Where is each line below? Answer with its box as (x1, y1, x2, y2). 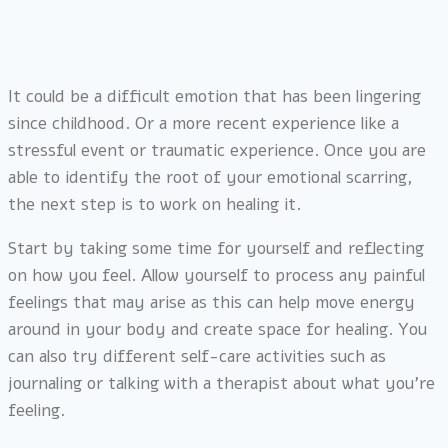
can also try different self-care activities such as (8, 345, 386, 369)
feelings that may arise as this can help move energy (8, 291, 415, 315)
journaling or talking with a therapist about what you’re (8, 372, 435, 396)
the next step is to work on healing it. (8, 193, 301, 217)
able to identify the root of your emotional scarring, (8, 166, 413, 190)
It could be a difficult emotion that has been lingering (8, 85, 421, 109)
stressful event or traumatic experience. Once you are (8, 139, 426, 163)
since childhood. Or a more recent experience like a (8, 112, 399, 136)
